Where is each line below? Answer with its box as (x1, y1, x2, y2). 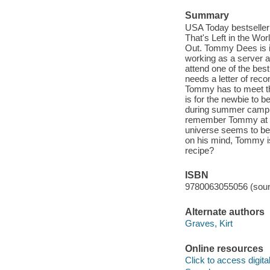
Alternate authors (184, 206, 265, 217)
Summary (184, 10, 229, 21)
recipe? (184, 145, 214, 155)
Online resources (184, 243, 263, 254)
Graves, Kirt (184, 218, 233, 229)
